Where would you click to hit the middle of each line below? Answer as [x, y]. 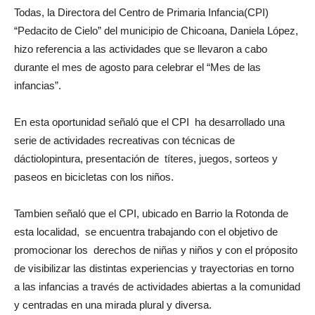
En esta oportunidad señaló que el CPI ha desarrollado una [149, 122]
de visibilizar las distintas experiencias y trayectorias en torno [154, 268]
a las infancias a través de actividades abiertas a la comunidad [157, 287]
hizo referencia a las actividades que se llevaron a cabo [141, 49]
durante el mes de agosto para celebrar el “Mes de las [137, 67]
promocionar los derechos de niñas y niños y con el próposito [156, 250]
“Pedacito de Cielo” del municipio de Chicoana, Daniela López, [157, 31]
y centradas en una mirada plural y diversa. [113, 305]
